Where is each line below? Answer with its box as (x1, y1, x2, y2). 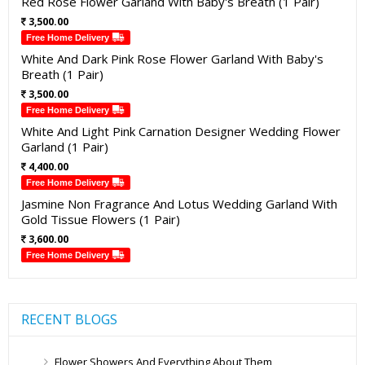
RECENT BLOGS (21, 310, 117, 329)
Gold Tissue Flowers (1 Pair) (21, 211, 180, 228)
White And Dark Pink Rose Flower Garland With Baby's (21, 51, 323, 68)
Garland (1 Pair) (21, 139, 108, 156)
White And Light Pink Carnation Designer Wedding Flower (21, 123, 341, 140)
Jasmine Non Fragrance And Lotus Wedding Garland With (21, 196, 337, 213)
